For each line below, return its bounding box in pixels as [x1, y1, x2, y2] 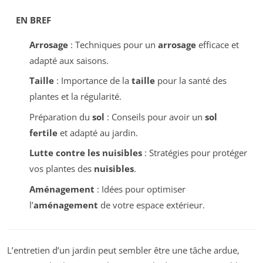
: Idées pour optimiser [94, 183, 186, 195]
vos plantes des [29, 163, 94, 175]
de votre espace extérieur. [97, 198, 205, 211]
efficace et [195, 38, 239, 50]
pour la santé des [154, 75, 227, 87]
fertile [29, 126, 58, 139]
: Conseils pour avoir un [104, 110, 205, 123]
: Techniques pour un [68, 38, 158, 50]
